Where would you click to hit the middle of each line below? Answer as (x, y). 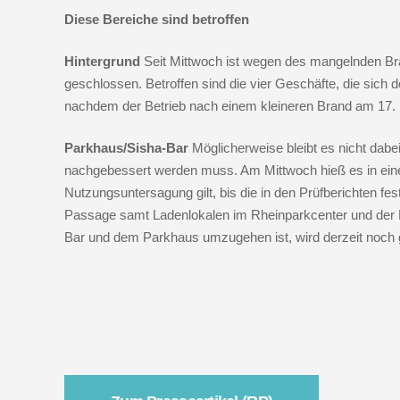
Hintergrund (104, 61)
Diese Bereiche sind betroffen (157, 19)
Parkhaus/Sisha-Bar (126, 147)
